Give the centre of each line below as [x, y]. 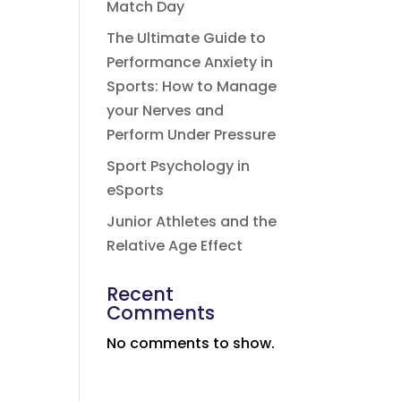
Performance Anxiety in [190, 62]
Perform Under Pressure [192, 135]
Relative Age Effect [175, 246]
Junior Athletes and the [192, 222]
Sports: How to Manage [192, 86]
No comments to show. [191, 343]
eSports [136, 190]
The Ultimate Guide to [187, 38]
